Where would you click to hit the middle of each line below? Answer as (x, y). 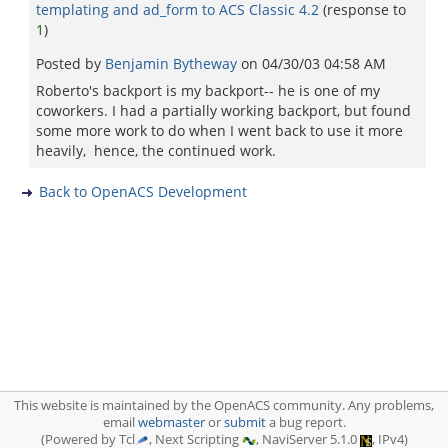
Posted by (70, 63)
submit (244, 422)
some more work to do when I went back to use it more (219, 130)
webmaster (171, 422)
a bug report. (305, 422)
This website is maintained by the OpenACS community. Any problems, (224, 405)
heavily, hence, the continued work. (156, 150)
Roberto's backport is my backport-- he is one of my (208, 90)
